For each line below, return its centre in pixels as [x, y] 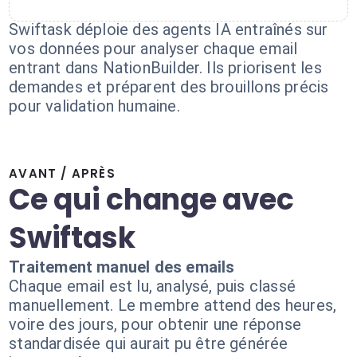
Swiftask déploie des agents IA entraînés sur [169, 29]
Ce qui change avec [151, 200]
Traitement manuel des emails [122, 267]
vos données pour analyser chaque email [153, 49]
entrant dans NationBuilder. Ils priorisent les [165, 68]
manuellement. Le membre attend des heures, [173, 305]
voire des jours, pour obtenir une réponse [155, 324]
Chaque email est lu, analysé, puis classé [152, 286]
